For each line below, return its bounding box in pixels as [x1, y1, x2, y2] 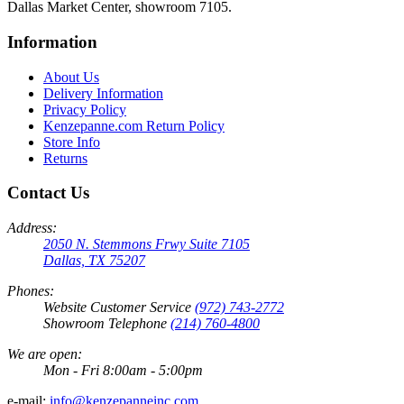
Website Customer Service [43, 299, 195, 316]
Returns [43, 150, 87, 166]
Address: [7, 220, 57, 236]
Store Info [43, 133, 100, 150]
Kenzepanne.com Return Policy [43, 117, 225, 133]
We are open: [7, 346, 82, 363]
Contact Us [7, 183, 89, 203]
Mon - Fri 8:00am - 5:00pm [43, 363, 203, 379]
